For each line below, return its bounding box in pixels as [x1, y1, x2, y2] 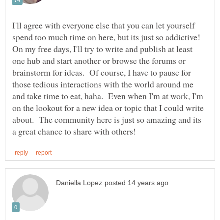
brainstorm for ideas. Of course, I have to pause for [12, 66, 191, 78]
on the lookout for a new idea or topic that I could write [12, 101, 204, 113]
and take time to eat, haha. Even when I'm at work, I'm [12, 89, 203, 102]
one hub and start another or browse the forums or [12, 54, 186, 66]
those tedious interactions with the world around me [12, 78, 193, 90]
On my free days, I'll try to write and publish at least [12, 42, 192, 55]
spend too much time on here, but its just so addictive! [12, 30, 203, 43]
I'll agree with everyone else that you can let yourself [12, 19, 195, 31]
